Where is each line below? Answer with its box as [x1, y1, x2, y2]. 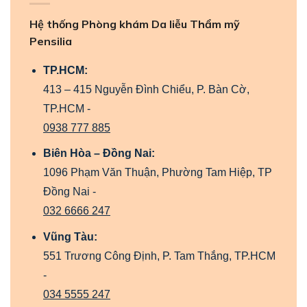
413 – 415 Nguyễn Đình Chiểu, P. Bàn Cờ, [43, 83, 249, 95]
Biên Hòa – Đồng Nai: [43, 147, 155, 160]
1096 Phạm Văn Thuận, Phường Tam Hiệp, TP [43, 167, 272, 179]
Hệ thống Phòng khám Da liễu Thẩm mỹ [29, 16, 240, 31]
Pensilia [29, 34, 72, 48]
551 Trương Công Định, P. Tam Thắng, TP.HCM [43, 249, 275, 262]
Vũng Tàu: [43, 230, 97, 243]
